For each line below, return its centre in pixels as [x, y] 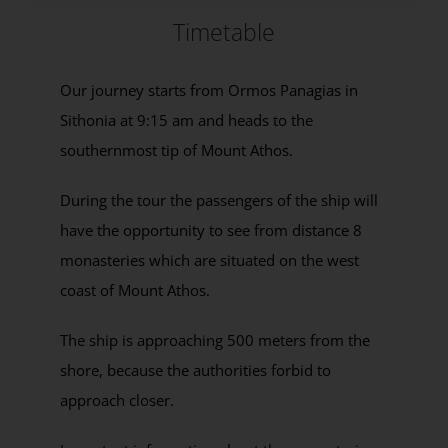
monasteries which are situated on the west [209, 259]
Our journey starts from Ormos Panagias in [208, 89]
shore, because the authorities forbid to [195, 369]
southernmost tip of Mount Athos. [176, 149]
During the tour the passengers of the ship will [218, 199]
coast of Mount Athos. [134, 289]
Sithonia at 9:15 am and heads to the [186, 119]
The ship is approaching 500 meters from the [214, 339]
